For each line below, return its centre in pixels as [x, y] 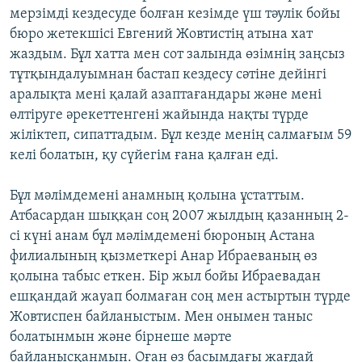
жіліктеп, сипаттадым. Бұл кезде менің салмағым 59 [181, 135]
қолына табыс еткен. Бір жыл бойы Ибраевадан [165, 276]
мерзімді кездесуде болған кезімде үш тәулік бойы [175, 14]
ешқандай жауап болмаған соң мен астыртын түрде [180, 297]
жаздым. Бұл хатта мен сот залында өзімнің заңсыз [177, 54]
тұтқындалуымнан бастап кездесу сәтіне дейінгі [168, 74]
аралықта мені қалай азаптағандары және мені [166, 95]
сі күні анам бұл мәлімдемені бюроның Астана [162, 236]
